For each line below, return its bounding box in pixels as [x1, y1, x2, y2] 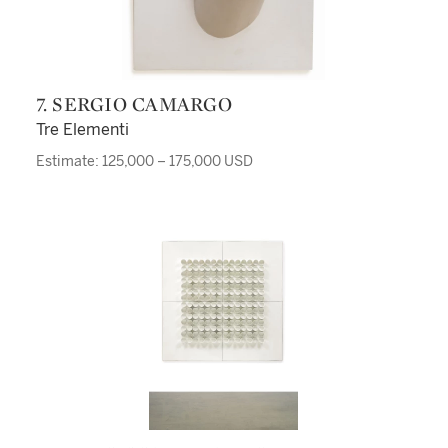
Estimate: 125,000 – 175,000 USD [35, 153, 253, 170]
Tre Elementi [35, 120, 129, 139]
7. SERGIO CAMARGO [47, 91, 232, 117]
